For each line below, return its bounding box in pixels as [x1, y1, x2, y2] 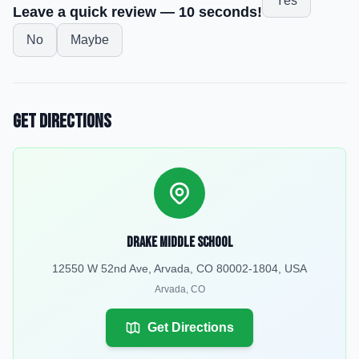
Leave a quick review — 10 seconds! [13, 4, 262, 20]
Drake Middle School [126, 234, 233, 251]
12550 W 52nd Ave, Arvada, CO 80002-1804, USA [52, 262, 307, 275]
